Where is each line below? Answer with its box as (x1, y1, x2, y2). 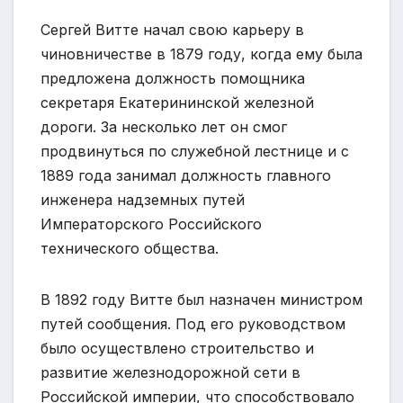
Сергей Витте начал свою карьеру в (40, 20, 304, 39)
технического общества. (40, 238, 219, 257)
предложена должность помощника (40, 68, 305, 87)
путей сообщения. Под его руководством (40, 314, 345, 333)
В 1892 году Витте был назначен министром (40, 290, 363, 309)
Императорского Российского (40, 214, 262, 233)
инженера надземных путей (40, 190, 245, 209)
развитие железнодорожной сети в (40, 363, 300, 381)
